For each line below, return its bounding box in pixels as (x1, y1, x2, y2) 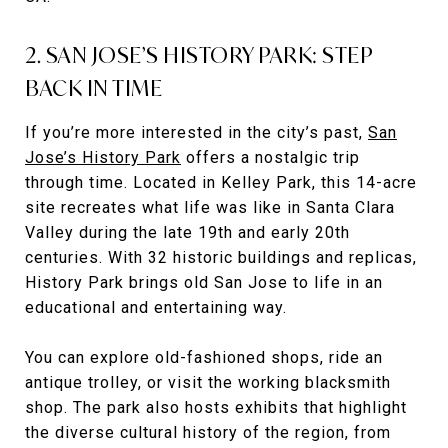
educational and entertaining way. (25, 298, 287, 317)
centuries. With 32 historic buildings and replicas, (25, 248, 417, 267)
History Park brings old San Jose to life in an (25, 273, 383, 292)
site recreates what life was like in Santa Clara (25, 198, 395, 217)
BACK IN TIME (25, 74, 162, 102)
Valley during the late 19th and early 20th (25, 223, 350, 242)
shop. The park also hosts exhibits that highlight (25, 398, 407, 417)
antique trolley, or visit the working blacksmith (25, 373, 391, 392)
